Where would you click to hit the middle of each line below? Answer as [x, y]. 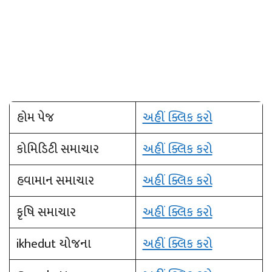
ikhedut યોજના [53, 244]
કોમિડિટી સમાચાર [57, 149]
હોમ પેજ [35, 118]
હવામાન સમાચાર [55, 181]
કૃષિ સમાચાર [46, 212]
